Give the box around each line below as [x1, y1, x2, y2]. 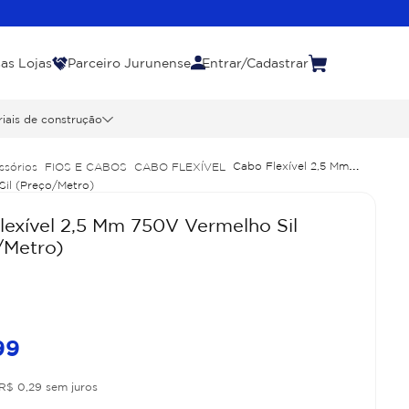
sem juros [42, 381, 99, 393]
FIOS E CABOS [45, 160, 128, 173]
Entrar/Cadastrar [202, 56, 309, 69]
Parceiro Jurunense [68, 56, 192, 69]
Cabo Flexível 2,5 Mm [233, 160, 350, 172]
